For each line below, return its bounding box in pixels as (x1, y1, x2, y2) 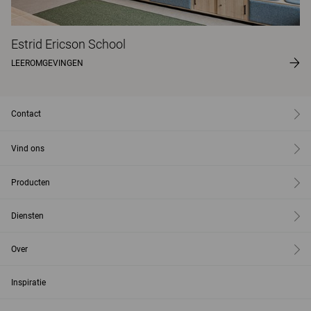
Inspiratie (11, 277, 46, 287)
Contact (11, 108, 41, 119)
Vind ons (11, 143, 44, 153)
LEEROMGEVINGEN (11, 58, 83, 68)
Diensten (11, 210, 44, 221)
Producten (11, 177, 50, 187)
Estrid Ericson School (11, 36, 126, 51)
